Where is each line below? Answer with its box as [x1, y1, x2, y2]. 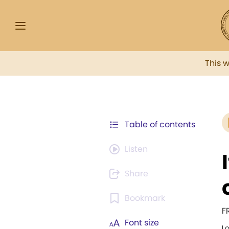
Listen [125, 143, 148, 155]
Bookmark [125, 192, 165, 204]
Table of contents [125, 119, 195, 130]
